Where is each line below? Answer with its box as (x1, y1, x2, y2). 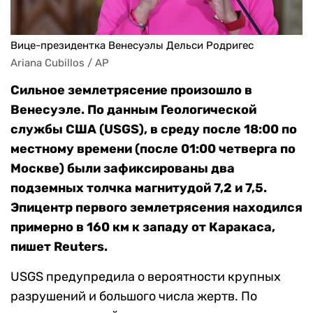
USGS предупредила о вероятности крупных (10, 269, 281, 285)
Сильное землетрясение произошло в (10, 82, 252, 99)
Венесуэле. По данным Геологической (10, 102, 256, 118)
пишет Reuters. (10, 239, 108, 255)
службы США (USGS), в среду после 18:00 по (10, 122, 297, 138)
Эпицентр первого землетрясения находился (10, 200, 303, 216)
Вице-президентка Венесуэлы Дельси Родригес (10, 39, 254, 52)
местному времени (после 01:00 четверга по (10, 141, 296, 157)
